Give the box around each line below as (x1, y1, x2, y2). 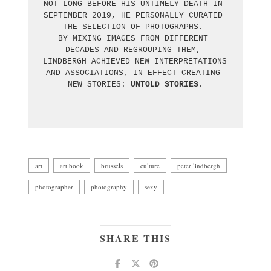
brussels (101, 160, 123, 170)
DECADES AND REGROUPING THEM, (65, 45, 206, 54)
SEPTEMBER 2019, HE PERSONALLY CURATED (44, 10, 223, 20)
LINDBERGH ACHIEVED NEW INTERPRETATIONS (43, 56, 227, 66)
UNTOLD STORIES (131, 79, 198, 89)
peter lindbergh (177, 160, 220, 170)
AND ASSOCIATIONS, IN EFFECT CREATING (46, 68, 220, 77)
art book (60, 160, 83, 170)
